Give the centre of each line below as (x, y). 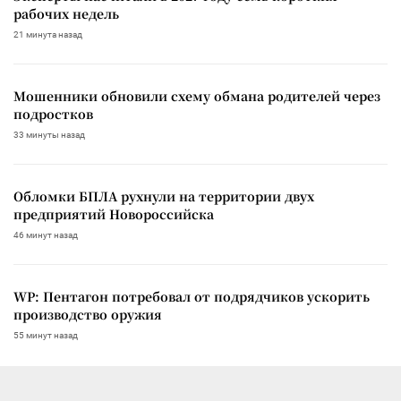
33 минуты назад (49, 134)
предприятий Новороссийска (114, 213)
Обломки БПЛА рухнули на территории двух (164, 196)
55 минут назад (46, 335)
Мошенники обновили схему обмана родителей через (197, 95)
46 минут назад (46, 235)
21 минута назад (48, 34)
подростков (53, 113)
